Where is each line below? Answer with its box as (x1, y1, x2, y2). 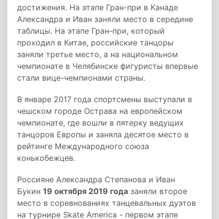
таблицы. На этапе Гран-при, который (17, 26, 165, 36)
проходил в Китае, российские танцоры (17, 38, 174, 47)
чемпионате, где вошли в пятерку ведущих (17, 118, 184, 128)
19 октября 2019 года (43, 186, 128, 196)
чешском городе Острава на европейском (17, 106, 182, 116)
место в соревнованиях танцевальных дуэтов (17, 198, 196, 208)
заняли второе (128, 186, 187, 196)
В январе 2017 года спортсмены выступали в (17, 94, 192, 104)
